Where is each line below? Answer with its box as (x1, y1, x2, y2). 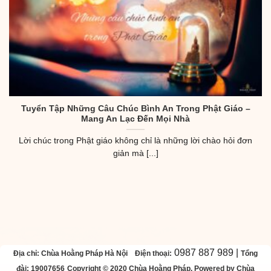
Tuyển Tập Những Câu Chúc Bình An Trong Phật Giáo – (21, 104, 250, 114)
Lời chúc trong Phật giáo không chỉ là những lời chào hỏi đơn (19, 136, 252, 146)
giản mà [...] (113, 149, 158, 158)
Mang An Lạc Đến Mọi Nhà (81, 114, 190, 124)
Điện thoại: (135, 249, 172, 258)
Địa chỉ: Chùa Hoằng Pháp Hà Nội (13, 249, 128, 258)
